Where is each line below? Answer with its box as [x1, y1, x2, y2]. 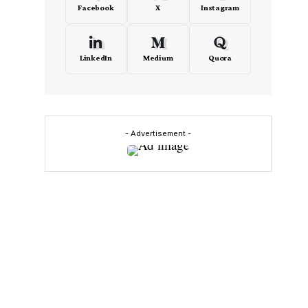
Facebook [78, 3, 114, 12]
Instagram [201, 3, 239, 12]
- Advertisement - [124, 129, 191, 138]
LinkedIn [79, 53, 112, 63]
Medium [142, 53, 173, 63]
